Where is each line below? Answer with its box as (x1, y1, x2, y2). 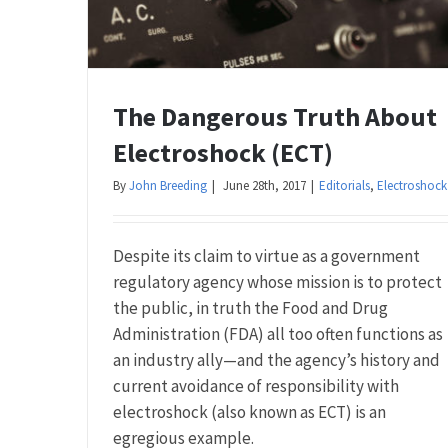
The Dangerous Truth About (113, 100, 437, 134)
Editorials (319, 177, 370, 195)
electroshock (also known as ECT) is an (113, 401, 386, 424)
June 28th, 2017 (223, 177, 306, 195)
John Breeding (129, 177, 207, 195)
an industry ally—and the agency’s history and (113, 349, 440, 372)
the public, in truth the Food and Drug (113, 297, 388, 320)
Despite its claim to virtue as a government (113, 245, 420, 268)
